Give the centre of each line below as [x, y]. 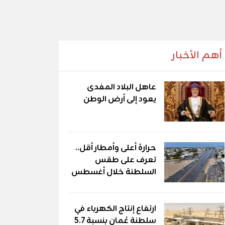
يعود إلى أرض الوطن [120, 99]
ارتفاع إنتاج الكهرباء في [115, 209]
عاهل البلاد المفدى [122, 87]
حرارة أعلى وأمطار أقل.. [116, 148]
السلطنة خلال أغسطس [114, 172]
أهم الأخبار [197, 55]
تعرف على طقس [126, 160]
